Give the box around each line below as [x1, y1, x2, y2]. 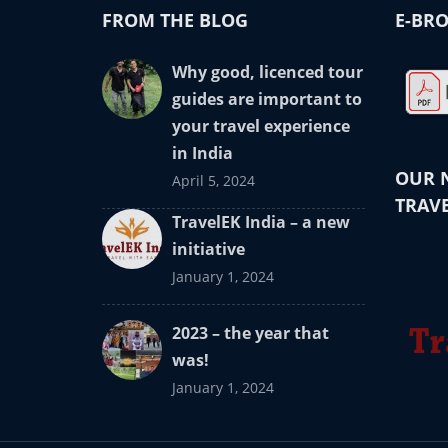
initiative [172, 237, 245, 260]
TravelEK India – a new [172, 210, 350, 233]
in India [172, 141, 233, 164]
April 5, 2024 [172, 170, 255, 190]
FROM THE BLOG [102, 7, 248, 32]
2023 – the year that [172, 321, 329, 344]
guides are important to [172, 87, 362, 110]
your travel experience [172, 114, 350, 137]
